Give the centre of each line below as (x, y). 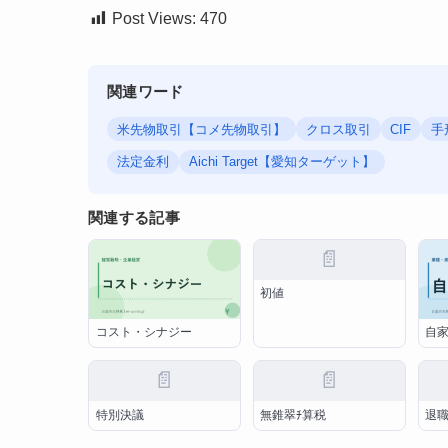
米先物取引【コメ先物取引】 (202, 129)
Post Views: (154, 18)
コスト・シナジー (143, 332)
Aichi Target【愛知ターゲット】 (281, 162)
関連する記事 (134, 218)
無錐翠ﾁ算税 (299, 414)
